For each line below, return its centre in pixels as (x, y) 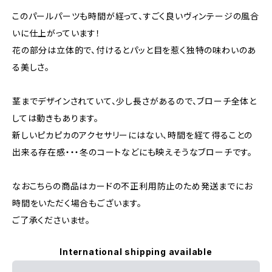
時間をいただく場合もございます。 (77, 203)
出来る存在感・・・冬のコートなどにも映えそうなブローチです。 (132, 152)
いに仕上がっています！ (56, 33)
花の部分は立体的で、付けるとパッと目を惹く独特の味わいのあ (134, 50)
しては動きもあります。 (56, 118)
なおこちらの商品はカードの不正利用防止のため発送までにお (132, 186)
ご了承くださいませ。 (51, 220)
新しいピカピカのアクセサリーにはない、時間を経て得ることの (133, 135)
